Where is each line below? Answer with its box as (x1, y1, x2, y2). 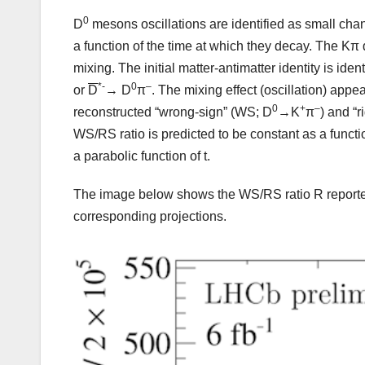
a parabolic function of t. (73, 149, 210, 164)
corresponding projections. (73, 209, 226, 224)
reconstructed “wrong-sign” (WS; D (73, 105, 272, 120)
